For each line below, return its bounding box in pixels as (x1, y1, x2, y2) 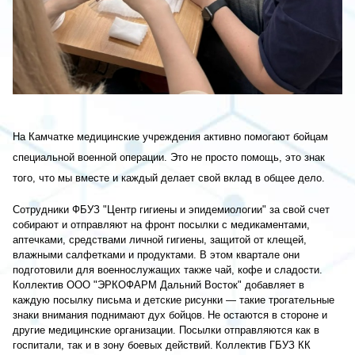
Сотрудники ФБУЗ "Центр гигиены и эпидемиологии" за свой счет (13, 204, 330, 216)
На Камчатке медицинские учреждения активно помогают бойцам (13, 131, 328, 143)
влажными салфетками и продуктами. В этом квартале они (13, 249, 300, 261)
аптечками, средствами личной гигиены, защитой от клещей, (13, 234, 307, 246)
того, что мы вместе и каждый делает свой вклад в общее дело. (13, 172, 325, 185)
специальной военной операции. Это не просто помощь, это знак (13, 151, 325, 164)
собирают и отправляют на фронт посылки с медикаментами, (13, 219, 310, 231)
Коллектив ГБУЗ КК (216, 339, 311, 352)
